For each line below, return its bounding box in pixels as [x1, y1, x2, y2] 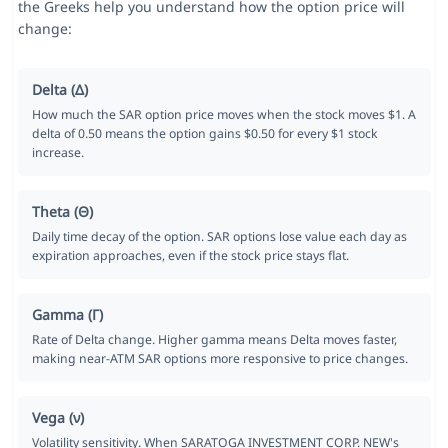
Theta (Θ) [31, 202, 93, 222]
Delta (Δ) [31, 80, 88, 100]
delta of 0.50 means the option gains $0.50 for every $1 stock [31, 125, 378, 143]
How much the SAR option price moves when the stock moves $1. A [31, 106, 416, 124]
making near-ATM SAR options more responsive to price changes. [31, 350, 408, 368]
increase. [31, 144, 84, 162]
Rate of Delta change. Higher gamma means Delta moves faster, [31, 331, 397, 349]
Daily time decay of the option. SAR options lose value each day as [31, 228, 407, 246]
